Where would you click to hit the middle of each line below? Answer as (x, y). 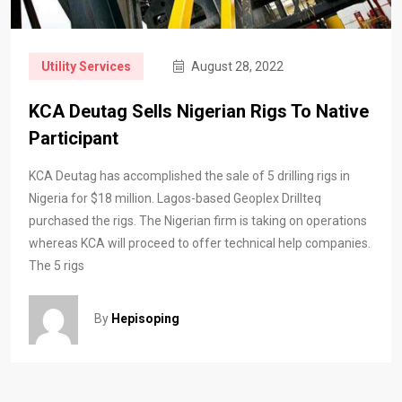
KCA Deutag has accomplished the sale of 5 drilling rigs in (189, 176)
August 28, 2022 (236, 67)
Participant (74, 139)
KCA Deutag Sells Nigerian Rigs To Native (199, 112)
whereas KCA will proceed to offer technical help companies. (200, 244)
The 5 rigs (57, 266)
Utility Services (86, 67)
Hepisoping (145, 319)
